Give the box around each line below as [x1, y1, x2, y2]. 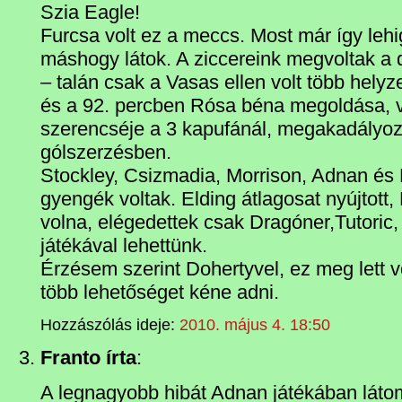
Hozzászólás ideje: [40, 316, 179, 335]
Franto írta [40, 346, 136, 370]
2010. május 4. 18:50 [179, 316, 330, 335]
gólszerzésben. [40, 141, 171, 164]
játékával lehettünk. [40, 234, 207, 258]
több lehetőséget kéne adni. [40, 281, 279, 304]
